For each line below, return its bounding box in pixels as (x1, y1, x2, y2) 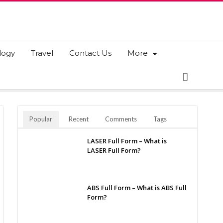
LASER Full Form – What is (87, 136, 167, 145)
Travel (31, 48, 53, 58)
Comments (105, 115, 137, 123)
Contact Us (69, 48, 111, 58)
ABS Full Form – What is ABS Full (87, 183, 187, 192)
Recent (69, 115, 89, 123)
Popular (29, 115, 52, 123)
